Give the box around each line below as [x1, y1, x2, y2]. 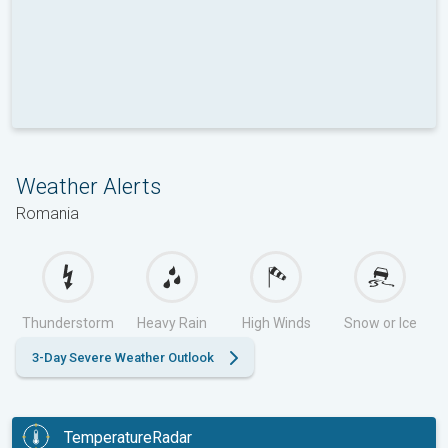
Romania [16, 204, 79, 224]
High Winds [241, 315, 311, 332]
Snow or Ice [343, 315, 417, 332]
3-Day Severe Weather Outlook [32, 350, 214, 366]
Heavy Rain [137, 315, 207, 332]
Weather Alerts [16, 174, 161, 200]
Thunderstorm [22, 315, 114, 332]
